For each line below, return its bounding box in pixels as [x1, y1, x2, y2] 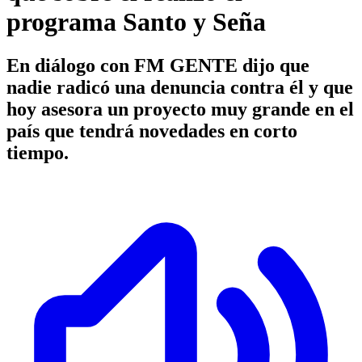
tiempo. [6, 141, 69, 163]
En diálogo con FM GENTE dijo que [6, 54, 309, 76]
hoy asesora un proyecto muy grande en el [6, 98, 354, 120]
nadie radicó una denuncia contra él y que [6, 76, 353, 98]
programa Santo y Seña [6, 7, 266, 37]
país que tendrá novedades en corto [6, 120, 297, 141]
